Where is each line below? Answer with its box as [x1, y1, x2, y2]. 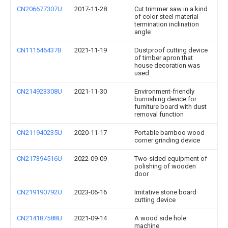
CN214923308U [17, 88, 62, 95]
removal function [134, 110, 184, 118]
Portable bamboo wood [134, 129, 205, 136]
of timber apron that [134, 54, 193, 62]
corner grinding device [134, 136, 200, 144]
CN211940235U [17, 129, 62, 136]
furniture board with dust [134, 103, 207, 110]
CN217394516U [17, 155, 62, 162]
